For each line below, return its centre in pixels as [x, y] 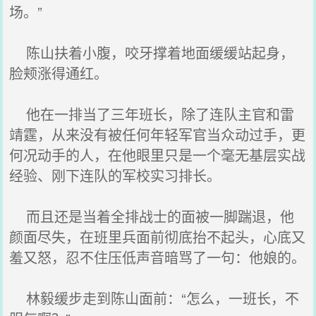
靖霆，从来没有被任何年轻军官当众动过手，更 [158, 134]
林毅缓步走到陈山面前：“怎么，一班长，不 [154, 298]
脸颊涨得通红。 [59, 73]
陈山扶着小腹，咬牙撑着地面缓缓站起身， [152, 53]
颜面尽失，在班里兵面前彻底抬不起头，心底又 [158, 237]
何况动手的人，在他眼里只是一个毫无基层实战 [158, 155]
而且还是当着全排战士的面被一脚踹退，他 [152, 216]
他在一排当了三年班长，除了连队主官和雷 [152, 114]
